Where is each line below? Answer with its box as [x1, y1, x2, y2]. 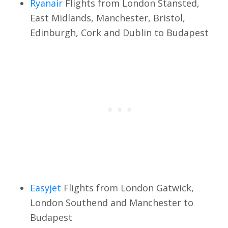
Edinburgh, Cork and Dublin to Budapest [30, 26, 209, 39]
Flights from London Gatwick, [61, 181, 194, 194]
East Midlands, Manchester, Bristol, [30, 11, 185, 24]
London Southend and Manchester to [30, 196, 193, 209]
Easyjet [30, 181, 61, 194]
